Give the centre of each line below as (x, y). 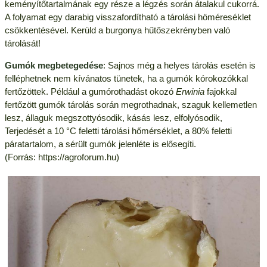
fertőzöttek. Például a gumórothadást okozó (90, 91)
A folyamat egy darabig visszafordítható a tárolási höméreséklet (128, 17)
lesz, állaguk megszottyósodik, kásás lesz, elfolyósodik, (113, 117)
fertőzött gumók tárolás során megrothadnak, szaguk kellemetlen (131, 104)
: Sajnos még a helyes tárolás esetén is (179, 65)
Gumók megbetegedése (54, 65)
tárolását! (22, 43)
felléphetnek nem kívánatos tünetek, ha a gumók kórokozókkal (126, 78)
